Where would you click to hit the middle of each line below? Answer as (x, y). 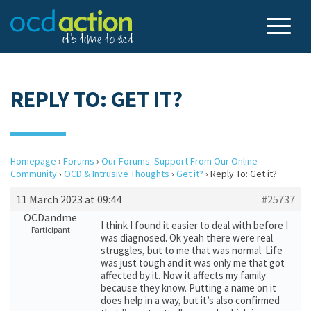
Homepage (33, 161)
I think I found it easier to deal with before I (194, 225)
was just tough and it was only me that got (193, 263)
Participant (50, 229)
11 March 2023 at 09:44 (69, 199)
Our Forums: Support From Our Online (179, 161)
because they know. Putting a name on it (188, 288)
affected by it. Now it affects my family (183, 275)
